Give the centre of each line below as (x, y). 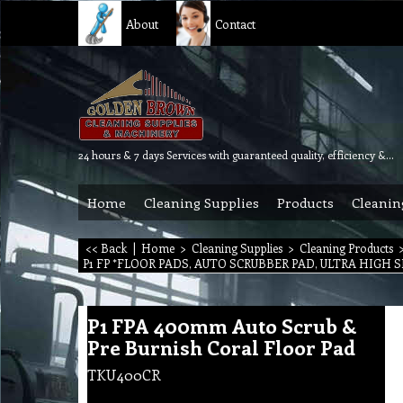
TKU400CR (124, 374)
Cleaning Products (346, 248)
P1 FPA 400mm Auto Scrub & (222, 325)
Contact (235, 23)
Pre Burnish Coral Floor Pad (221, 347)
